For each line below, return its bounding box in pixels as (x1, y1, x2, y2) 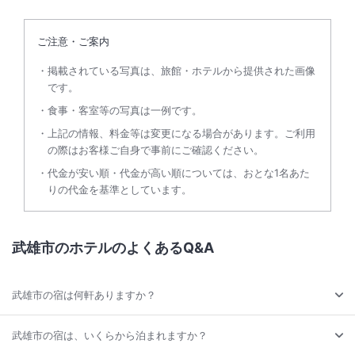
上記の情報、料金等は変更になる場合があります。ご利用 (48, 126, 315, 139)
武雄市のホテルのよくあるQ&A (12, 239, 214, 256)
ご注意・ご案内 (37, 34, 109, 48)
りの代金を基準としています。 (48, 182, 192, 196)
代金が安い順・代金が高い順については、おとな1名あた (48, 166, 310, 179)
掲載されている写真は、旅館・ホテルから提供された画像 (48, 63, 315, 77)
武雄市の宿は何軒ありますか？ (12, 288, 156, 301)
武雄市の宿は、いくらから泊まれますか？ (12, 328, 208, 342)
